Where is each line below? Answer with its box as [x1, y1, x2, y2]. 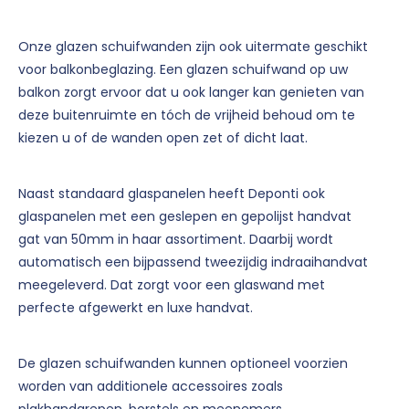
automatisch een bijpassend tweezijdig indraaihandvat [18, 253, 368, 272]
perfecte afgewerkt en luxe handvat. [18, 299, 253, 318]
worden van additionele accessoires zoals [18, 377, 283, 396]
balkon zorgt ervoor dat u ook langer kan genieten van [18, 83, 364, 102]
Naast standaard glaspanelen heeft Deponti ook [18, 184, 325, 204]
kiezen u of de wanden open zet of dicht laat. [18, 129, 308, 148]
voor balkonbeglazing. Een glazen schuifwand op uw [18, 60, 348, 79]
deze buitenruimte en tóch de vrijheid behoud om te [18, 106, 355, 125]
